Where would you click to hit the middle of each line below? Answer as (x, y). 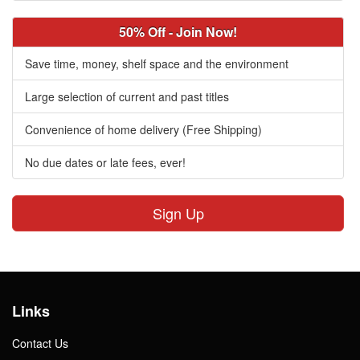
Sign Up (178, 213)
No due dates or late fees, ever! (105, 162)
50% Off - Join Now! (178, 32)
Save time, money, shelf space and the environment (157, 63)
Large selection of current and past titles (127, 96)
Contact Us (40, 343)
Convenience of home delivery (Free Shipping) (143, 129)
